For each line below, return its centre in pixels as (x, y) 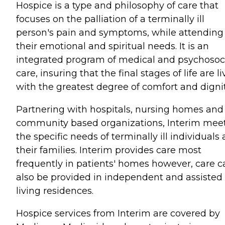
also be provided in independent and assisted (119, 177)
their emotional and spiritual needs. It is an (113, 46)
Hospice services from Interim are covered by (118, 213)
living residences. (55, 191)
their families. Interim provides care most (109, 150)
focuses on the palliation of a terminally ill (110, 19)
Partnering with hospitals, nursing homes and (120, 109)
